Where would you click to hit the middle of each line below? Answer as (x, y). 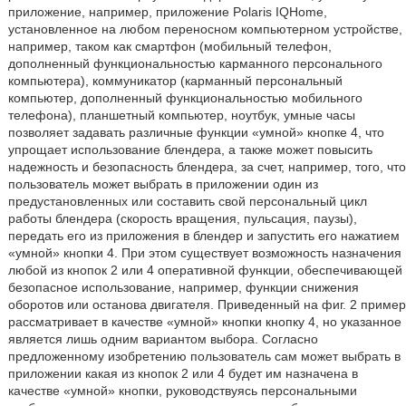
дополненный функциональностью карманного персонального (195, 63)
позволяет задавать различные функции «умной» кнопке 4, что (196, 132)
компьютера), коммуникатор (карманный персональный (175, 81)
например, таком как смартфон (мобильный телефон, (169, 46)
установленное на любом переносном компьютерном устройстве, (205, 29)
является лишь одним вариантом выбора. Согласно (163, 339)
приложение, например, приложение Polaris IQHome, (167, 12)
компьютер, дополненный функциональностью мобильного (185, 98)
